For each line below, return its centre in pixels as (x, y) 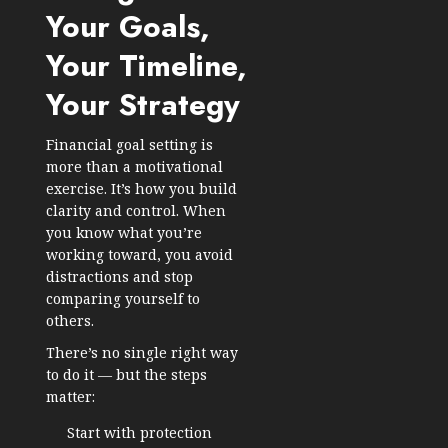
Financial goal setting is (129, 145)
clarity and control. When (136, 211)
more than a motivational (134, 167)
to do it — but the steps (126, 375)
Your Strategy (143, 105)
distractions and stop (119, 277)
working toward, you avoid (139, 255)
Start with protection (139, 433)
